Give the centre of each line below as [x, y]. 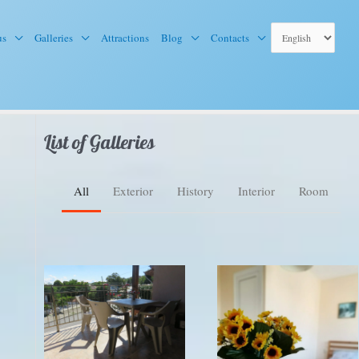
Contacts [230, 38]
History [195, 191]
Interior [256, 191]
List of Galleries [99, 143]
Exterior [133, 191]
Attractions [125, 38]
